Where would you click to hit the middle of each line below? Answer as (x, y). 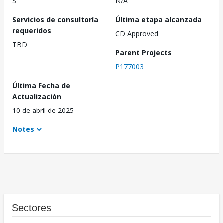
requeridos (32, 31)
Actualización (37, 97)
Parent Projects (144, 53)
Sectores (32, 208)
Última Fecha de (41, 86)
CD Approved (137, 34)
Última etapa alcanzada (159, 20)
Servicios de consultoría (55, 20)
